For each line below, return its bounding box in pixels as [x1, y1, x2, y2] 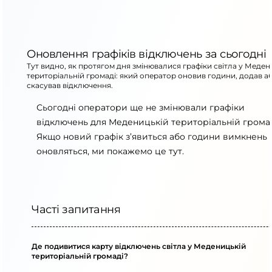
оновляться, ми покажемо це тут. [36, 146, 184, 157]
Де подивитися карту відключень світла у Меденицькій [32, 242, 246, 251]
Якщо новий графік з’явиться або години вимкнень [36, 131, 267, 142]
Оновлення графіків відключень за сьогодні [27, 47, 267, 61]
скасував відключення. [27, 81, 113, 90]
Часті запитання [32, 203, 121, 216]
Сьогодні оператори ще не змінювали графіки [36, 102, 245, 113]
